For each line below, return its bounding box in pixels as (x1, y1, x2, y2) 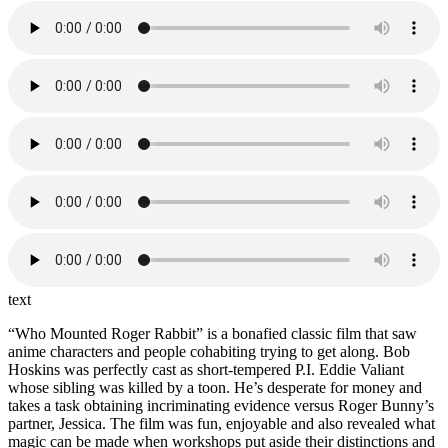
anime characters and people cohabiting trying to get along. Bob (8, 342, 410, 360)
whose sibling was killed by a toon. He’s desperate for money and (8, 378, 422, 396)
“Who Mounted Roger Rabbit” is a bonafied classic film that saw (8, 324, 417, 342)
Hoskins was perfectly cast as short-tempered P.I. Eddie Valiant (8, 360, 404, 378)
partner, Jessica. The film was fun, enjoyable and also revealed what (8, 414, 435, 432)
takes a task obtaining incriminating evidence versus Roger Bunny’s (8, 396, 434, 414)
